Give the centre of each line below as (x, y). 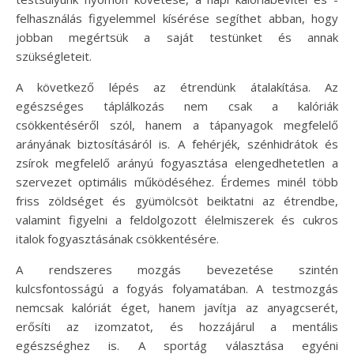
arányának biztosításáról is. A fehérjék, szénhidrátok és (177, 144)
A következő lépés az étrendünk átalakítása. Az (177, 87)
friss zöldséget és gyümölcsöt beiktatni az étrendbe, (177, 201)
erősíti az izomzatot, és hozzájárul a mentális (177, 327)
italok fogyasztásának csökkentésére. (117, 239)
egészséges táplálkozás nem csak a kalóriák (177, 106)
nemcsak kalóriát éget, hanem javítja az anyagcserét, (177, 308)
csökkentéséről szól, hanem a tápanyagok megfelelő (177, 125)
